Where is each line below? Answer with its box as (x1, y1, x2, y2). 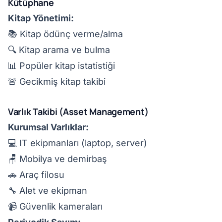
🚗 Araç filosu (8, 169, 64, 180)
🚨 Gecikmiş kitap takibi (8, 76, 106, 87)
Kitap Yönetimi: (8, 13, 74, 23)
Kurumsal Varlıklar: (8, 122, 89, 132)
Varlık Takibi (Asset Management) (8, 106, 149, 117)
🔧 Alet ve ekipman (8, 185, 87, 196)
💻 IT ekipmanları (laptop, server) (8, 138, 147, 148)
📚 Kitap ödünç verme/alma (8, 29, 123, 39)
